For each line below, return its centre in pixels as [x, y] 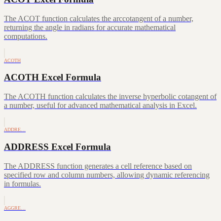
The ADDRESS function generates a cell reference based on [98, 166]
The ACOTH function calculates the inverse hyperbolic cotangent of [110, 97]
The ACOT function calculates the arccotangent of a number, [99, 18]
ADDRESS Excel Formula [57, 147]
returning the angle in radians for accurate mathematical [90, 27]
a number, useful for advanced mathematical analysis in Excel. [100, 106]
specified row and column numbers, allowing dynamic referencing [107, 175]
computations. [26, 36]
